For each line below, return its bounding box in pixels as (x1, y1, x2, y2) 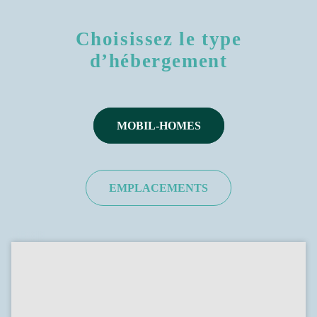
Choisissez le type (75, 28, 242, 50)
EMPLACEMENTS (109, 181, 208, 194)
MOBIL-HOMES (116, 119, 201, 132)
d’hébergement (89, 50, 228, 71)
